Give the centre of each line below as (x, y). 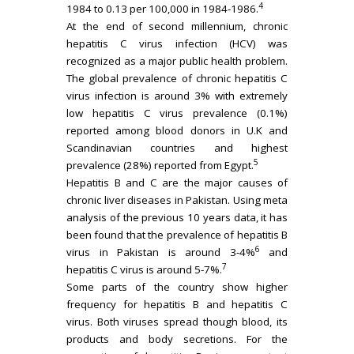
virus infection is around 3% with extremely (177, 96)
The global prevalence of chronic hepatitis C (177, 78)
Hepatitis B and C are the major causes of (177, 183)
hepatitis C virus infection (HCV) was (177, 43)
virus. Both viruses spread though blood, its (177, 322)
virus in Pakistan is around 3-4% (161, 252)
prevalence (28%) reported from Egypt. (160, 165)
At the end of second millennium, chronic (177, 26)
